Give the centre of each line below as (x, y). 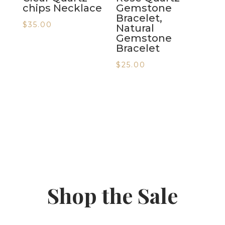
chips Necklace (62, 8)
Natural (135, 28)
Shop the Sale (112, 195)
